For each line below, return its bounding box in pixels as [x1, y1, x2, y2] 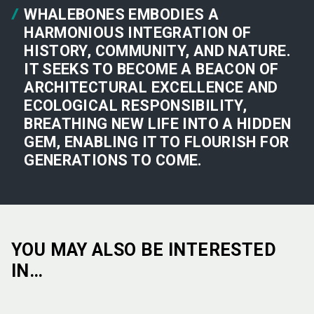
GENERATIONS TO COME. [24, 151, 203, 169]
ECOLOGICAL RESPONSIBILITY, [24, 96, 247, 114]
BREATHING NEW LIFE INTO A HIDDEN [24, 114, 292, 132]
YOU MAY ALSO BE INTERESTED [11, 239, 276, 260]
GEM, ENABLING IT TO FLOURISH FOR [24, 132, 289, 151]
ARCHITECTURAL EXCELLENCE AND [24, 78, 278, 96]
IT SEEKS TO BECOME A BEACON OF [24, 60, 279, 78]
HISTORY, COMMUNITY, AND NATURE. [24, 41, 291, 60]
